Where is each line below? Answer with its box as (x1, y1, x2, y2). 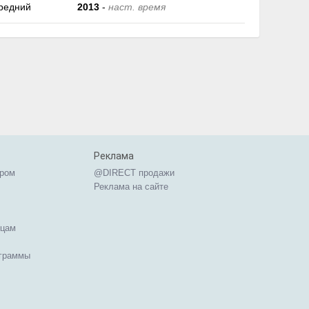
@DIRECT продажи (94, 168, 175, 178)
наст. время (108, 1, 166, 12)
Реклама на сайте (94, 181, 168, 192)
